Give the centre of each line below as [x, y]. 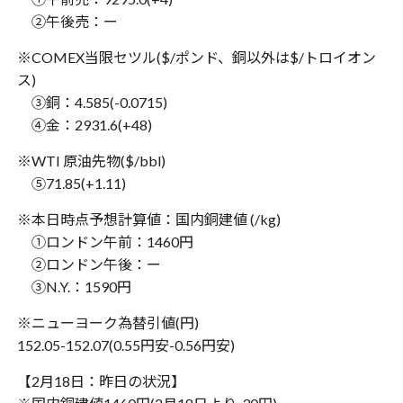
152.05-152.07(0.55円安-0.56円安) [125, 345]
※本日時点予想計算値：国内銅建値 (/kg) [148, 219]
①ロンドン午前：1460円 [105, 242]
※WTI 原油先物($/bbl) [91, 161]
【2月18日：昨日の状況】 [101, 381]
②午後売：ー [67, 21]
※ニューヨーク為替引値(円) [107, 322]
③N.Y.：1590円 [74, 287]
